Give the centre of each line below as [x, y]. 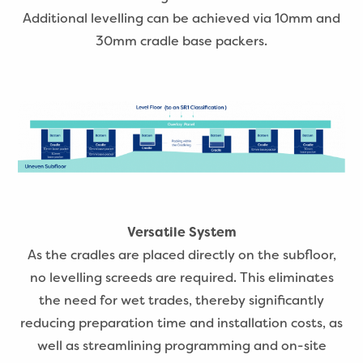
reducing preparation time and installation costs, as [181, 323]
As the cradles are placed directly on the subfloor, [181, 255]
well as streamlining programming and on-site [181, 346]
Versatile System [181, 233]
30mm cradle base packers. [181, 41]
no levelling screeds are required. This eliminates [181, 278]
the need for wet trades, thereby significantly [181, 301]
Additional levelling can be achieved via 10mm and [181, 19]
